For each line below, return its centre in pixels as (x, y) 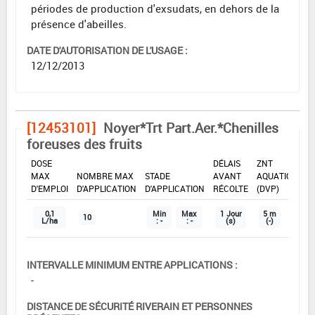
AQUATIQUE (279, 175)
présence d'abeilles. (79, 24)
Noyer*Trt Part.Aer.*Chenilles (191, 128)
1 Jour (231, 213)
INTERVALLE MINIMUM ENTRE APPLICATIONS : (132, 264)
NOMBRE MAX (105, 175)
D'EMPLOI (50, 188)
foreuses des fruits (84, 144)
